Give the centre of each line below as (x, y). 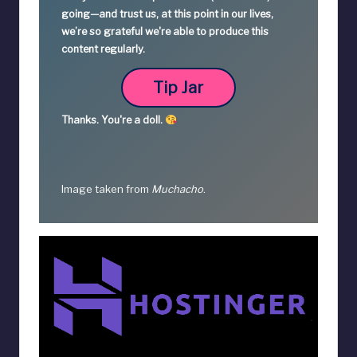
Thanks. (81, 120)
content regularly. (103, 49)
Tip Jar (178, 88)
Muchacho (177, 189)
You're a (122, 120)
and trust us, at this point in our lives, (186, 14)
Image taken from (106, 189)
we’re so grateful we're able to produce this (165, 32)
